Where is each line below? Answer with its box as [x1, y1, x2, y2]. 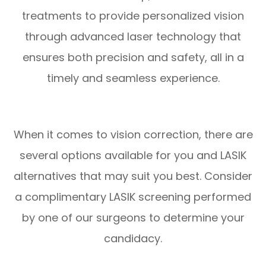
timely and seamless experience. [46, 71, 220, 85]
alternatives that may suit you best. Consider [14, 169, 252, 183]
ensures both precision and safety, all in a [22, 50, 244, 65]
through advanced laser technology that [25, 29, 241, 44]
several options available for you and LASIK [20, 148, 246, 163]
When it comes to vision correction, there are [13, 127, 253, 142]
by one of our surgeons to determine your [21, 210, 245, 225]
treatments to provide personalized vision [22, 8, 244, 23]
